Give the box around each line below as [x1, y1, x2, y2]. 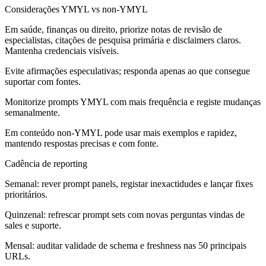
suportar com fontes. [5, 77, 81, 87]
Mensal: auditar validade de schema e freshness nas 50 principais [5, 240, 246, 251]
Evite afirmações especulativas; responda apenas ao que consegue [5, 66, 250, 77]
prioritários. [5, 189, 47, 200]
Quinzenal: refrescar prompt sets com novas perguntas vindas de [5, 210, 245, 220]
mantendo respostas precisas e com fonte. [5, 138, 159, 149]
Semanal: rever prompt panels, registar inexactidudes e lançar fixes [5, 179, 253, 189]
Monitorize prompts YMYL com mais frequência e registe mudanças [5, 97, 261, 107]
